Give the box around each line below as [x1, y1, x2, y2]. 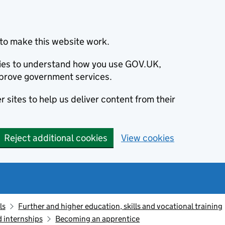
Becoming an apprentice [55, 214, 140, 223]
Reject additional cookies [4, 132, 107, 144]
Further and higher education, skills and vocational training [18, 201, 223, 211]
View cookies [121, 132, 174, 144]
